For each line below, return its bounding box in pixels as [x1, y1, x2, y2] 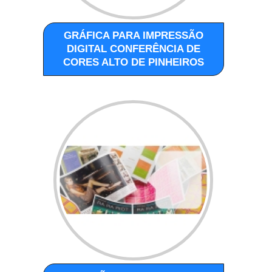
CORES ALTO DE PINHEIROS [63, 56, 205, 68]
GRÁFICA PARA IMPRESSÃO [64, 29, 204, 41]
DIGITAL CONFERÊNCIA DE [67, 42, 201, 55]
